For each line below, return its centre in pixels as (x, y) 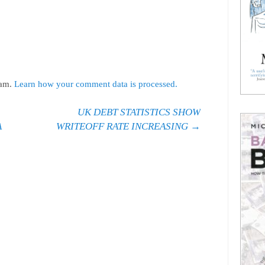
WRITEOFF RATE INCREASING (123, 127)
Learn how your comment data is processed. (96, 84)
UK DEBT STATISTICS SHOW (139, 112)
